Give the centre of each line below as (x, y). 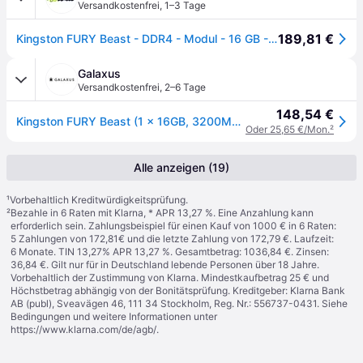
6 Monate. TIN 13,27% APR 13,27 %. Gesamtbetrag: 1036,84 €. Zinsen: (170, 252)
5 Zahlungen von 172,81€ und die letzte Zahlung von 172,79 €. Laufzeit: (172, 239)
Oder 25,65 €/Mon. (288, 129)
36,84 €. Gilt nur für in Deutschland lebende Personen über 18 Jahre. (165, 265)
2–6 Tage (185, 87)
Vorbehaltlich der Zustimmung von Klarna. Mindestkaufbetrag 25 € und (170, 278)
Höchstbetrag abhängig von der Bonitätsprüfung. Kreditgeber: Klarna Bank (178, 290)
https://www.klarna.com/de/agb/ (83, 329)
